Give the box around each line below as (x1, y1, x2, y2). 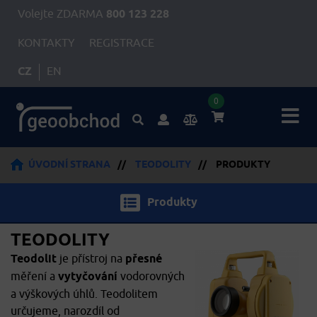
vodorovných (120, 270, 185, 284)
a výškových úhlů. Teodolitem (11, 287, 158, 301)
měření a (11, 270, 58, 284)
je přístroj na (59, 252, 125, 266)
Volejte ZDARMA (18, 7, 106, 21)
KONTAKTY (18, 36, 75, 50)
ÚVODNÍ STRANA (28, 158, 110, 172)
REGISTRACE (89, 36, 154, 50)
